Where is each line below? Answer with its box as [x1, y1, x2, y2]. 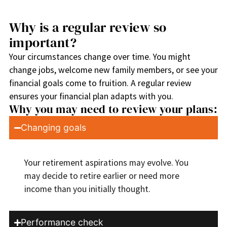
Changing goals [21, 122, 87, 133]
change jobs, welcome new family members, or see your [9, 64, 218, 76]
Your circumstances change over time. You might [9, 51, 191, 63]
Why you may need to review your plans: [9, 101, 218, 118]
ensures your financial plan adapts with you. [9, 91, 173, 102]
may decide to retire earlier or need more [24, 170, 179, 182]
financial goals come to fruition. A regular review [9, 78, 192, 89]
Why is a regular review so [9, 18, 167, 37]
